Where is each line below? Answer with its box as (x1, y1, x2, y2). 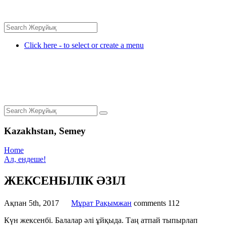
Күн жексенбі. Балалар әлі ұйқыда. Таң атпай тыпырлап (4, 216, 198, 225)
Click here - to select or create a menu (24, 41, 144, 49)
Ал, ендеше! (4, 155, 46, 164)
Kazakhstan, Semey (4, 125, 86, 136)
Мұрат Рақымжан (71, 199, 132, 208)
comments (134, 199, 166, 208)
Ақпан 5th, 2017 (4, 199, 59, 208)
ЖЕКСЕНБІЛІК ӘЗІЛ (4, 174, 126, 188)
